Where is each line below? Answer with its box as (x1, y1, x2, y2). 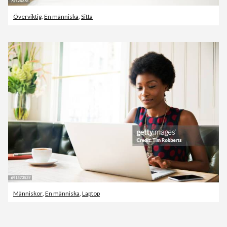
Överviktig (13, 12, 42, 20)
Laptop (82, 190, 100, 198)
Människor (13, 190, 43, 198)
